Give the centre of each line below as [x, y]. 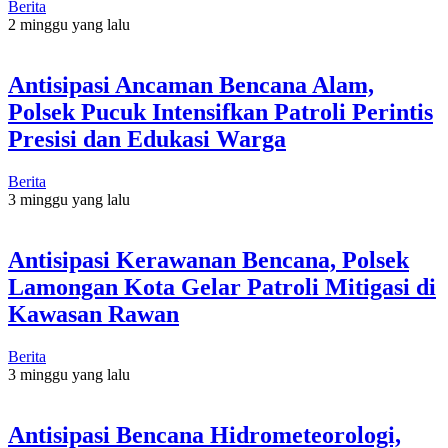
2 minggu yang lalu [69, 24]
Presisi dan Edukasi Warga [147, 138]
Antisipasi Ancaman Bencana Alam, [191, 84]
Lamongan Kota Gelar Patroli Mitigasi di [222, 286]
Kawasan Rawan [93, 313]
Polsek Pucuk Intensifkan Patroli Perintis [220, 111]
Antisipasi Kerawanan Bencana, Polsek [208, 259]
